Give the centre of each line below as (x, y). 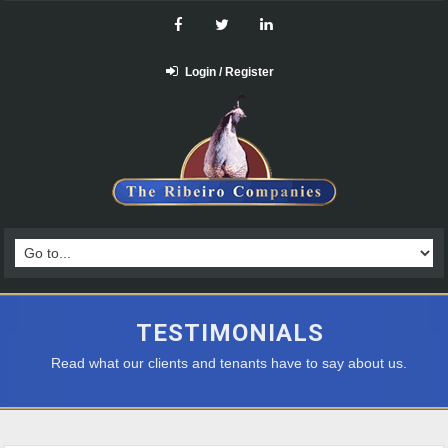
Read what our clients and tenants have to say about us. (229, 363)
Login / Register (229, 72)
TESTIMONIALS (230, 333)
